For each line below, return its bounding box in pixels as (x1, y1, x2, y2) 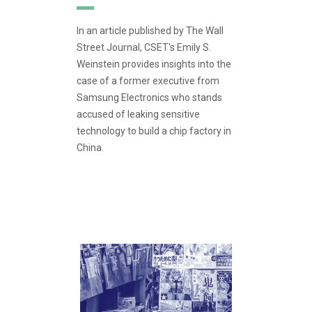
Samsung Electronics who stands (77, 92, 222, 103)
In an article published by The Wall (77, 25, 224, 36)
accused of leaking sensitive (77, 109, 200, 120)
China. (77, 142, 104, 153)
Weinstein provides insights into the (77, 58, 231, 70)
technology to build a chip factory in (77, 125, 231, 136)
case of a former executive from (77, 75, 219, 86)
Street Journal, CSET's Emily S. (77, 42, 211, 53)
